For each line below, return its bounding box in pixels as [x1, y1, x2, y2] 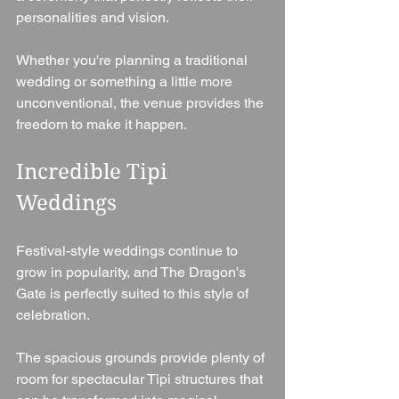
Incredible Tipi [16, 159, 173, 185]
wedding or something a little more [16, 73, 236, 91]
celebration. [16, 306, 90, 324]
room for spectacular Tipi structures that [16, 370, 266, 388]
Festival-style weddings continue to [16, 242, 241, 260]
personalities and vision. [16, 9, 169, 27]
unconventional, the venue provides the [16, 94, 267, 112]
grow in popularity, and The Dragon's [16, 264, 249, 281]
